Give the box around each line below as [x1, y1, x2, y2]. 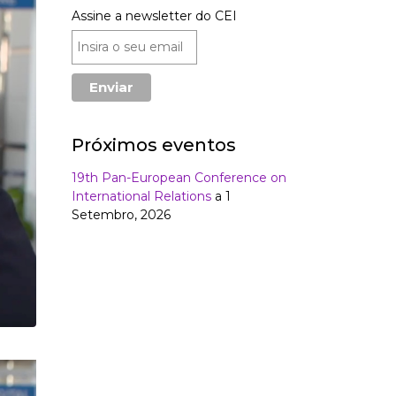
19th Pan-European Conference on [72, 170, 286, 187]
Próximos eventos [72, 134, 236, 156]
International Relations [72, 188, 211, 205]
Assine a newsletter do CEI [72, 8, 237, 25]
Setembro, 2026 [72, 207, 171, 224]
